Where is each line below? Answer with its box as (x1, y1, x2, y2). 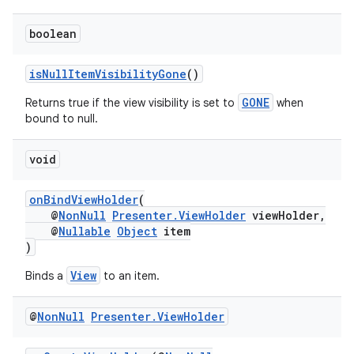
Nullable (58, 224, 111, 239)
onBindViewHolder (29, 192, 138, 207)
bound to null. (25, 111, 98, 126)
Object (117, 224, 157, 239)
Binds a (25, 269, 66, 283)
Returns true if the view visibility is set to (25, 96, 238, 110)
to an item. (100, 269, 160, 283)
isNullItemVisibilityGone (29, 66, 186, 81)
